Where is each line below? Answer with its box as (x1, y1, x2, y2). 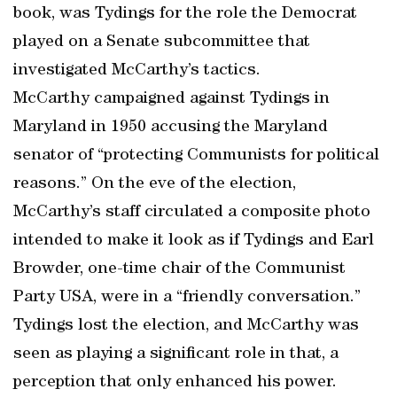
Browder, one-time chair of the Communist (13, 261, 346, 278)
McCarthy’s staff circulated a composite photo (13, 204, 370, 222)
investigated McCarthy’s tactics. (13, 62, 261, 80)
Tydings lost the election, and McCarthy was (13, 317, 359, 335)
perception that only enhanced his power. (13, 374, 337, 392)
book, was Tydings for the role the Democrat (13, 5, 357, 23)
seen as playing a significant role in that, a (13, 346, 339, 363)
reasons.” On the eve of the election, (13, 175, 296, 193)
